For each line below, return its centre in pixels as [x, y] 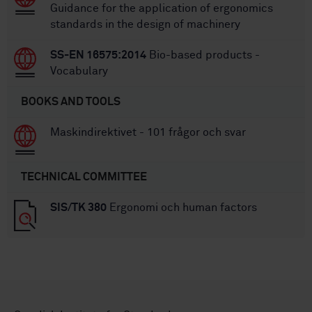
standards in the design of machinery [145, 25]
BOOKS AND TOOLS [71, 102]
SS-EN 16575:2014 [98, 55]
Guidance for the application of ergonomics [162, 9]
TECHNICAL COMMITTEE [84, 177]
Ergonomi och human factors [182, 207]
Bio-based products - [203, 55]
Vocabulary [79, 71]
